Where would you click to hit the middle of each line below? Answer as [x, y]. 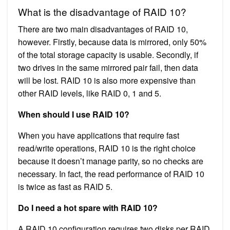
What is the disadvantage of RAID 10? [102, 11]
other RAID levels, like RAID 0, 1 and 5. [90, 93]
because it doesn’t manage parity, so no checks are [111, 161]
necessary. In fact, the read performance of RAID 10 [111, 174]
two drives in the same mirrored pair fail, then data [108, 67]
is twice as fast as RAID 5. [65, 186]
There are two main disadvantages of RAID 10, [103, 29]
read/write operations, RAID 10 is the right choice [107, 148]
